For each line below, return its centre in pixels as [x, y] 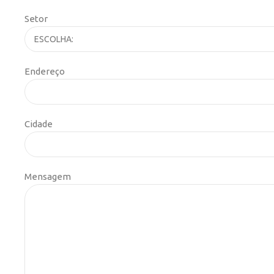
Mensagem [48, 177]
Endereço [45, 72]
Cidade [39, 124]
